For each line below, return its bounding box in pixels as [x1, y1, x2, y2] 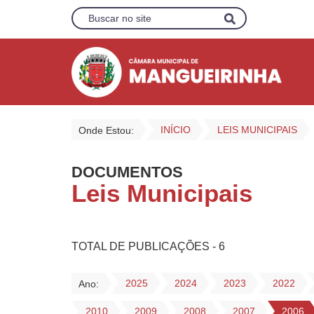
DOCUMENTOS [71, 163, 183, 181]
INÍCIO [161, 124, 191, 135]
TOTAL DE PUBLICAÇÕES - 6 [71, 240, 225, 252]
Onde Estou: [78, 125, 134, 136]
